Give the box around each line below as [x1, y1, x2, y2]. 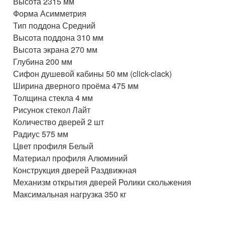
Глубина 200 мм [13, 56, 72, 67]
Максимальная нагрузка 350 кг [13, 188, 127, 200]
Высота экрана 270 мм [13, 44, 97, 55]
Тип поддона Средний [13, 20, 95, 31]
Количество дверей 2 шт [13, 116, 104, 128]
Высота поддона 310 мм [13, 32, 103, 43]
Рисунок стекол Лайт [13, 104, 90, 116]
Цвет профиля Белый [13, 140, 93, 152]
